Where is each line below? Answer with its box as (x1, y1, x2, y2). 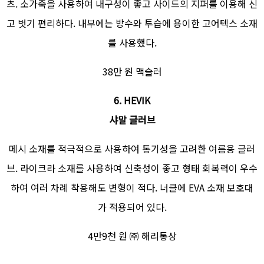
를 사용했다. (107, 35, 157, 50)
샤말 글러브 (108, 113, 156, 127)
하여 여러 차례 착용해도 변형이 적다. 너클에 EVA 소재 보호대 (11, 180, 253, 195)
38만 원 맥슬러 (102, 64, 162, 79)
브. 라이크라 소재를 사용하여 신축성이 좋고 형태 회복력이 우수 (6, 161, 258, 176)
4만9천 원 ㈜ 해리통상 (87, 229, 177, 243)
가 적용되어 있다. (97, 200, 167, 214)
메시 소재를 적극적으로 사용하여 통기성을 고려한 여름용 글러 (9, 141, 255, 156)
